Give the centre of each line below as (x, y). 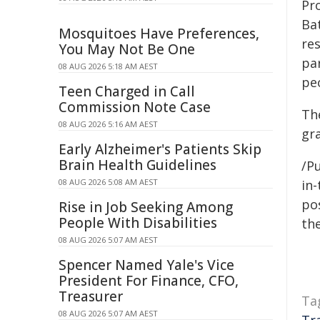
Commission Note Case (135, 107)
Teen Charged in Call (127, 91)
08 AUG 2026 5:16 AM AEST (108, 124)
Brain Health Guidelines (137, 165)
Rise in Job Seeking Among (146, 207)
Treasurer (91, 296)
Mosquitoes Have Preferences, (159, 34)
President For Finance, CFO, (149, 281)
